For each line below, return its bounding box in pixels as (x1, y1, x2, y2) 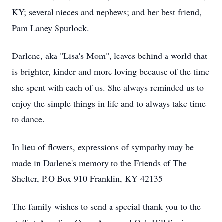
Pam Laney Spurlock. (12, 22, 92, 34)
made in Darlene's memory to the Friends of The (12, 157, 187, 168)
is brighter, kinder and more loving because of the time (12, 65, 209, 77)
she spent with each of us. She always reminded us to (12, 81, 204, 93)
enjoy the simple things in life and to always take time (12, 97, 206, 109)
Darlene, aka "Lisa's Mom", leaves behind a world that (12, 50, 207, 61)
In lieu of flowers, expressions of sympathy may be (12, 141, 194, 153)
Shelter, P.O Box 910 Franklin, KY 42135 (12, 172, 163, 184)
